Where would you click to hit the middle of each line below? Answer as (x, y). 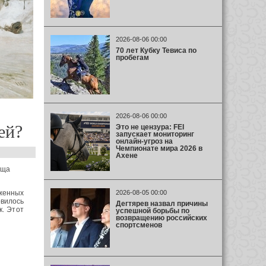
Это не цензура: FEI (150, 127)
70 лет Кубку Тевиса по (156, 50)
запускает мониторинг (155, 134)
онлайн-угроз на (144, 141)
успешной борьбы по (152, 210)
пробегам (132, 57)
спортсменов (139, 225)
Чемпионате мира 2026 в (159, 148)
